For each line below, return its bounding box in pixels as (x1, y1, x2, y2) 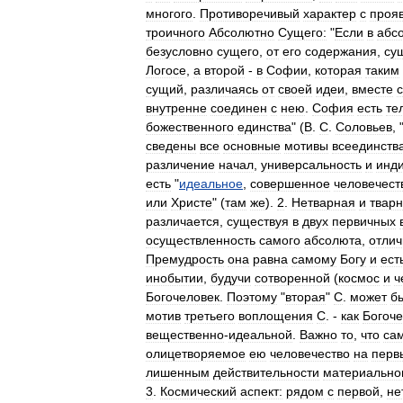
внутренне (146, 101, 207, 115)
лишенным (146, 365, 210, 380)
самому (291, 252, 336, 266)
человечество (270, 346, 350, 361)
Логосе (146, 63, 186, 77)
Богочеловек (146, 290, 219, 304)
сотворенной (255, 271, 330, 285)
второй (204, 63, 245, 77)
